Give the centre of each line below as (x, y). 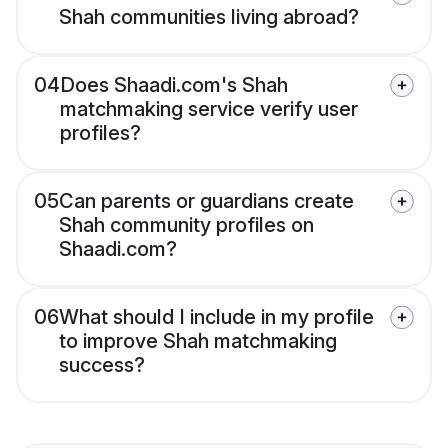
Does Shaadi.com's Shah (174, 85)
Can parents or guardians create (206, 201)
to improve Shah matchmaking (198, 341)
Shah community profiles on (186, 225)
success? (102, 365)
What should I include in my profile (216, 317)
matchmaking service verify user (209, 109)
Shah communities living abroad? (209, 17)
